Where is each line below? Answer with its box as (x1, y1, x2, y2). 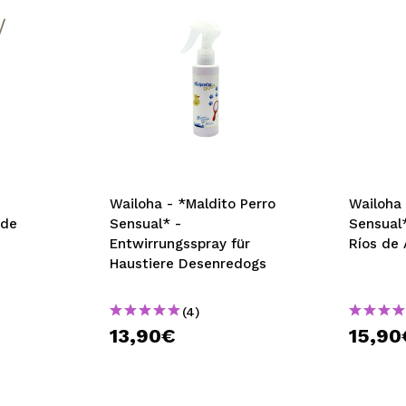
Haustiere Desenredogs (109, 256, 266, 272)
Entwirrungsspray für (109, 236, 250, 252)
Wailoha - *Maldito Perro (109, 196, 275, 212)
